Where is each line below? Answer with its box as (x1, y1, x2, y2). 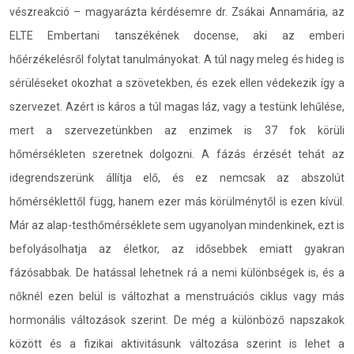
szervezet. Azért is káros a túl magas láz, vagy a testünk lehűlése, (9, 100, 345, 113)
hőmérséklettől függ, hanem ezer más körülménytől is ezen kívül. (9, 195, 345, 208)
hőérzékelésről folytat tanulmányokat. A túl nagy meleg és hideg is (9, 53, 345, 66)
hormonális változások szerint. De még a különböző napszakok (9, 314, 345, 326)
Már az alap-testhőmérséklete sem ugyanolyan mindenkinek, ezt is (9, 219, 345, 232)
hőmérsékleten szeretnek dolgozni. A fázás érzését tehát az (9, 148, 345, 160)
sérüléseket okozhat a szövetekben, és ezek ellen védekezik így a (9, 77, 345, 89)
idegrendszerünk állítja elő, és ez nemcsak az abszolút (9, 171, 345, 184)
